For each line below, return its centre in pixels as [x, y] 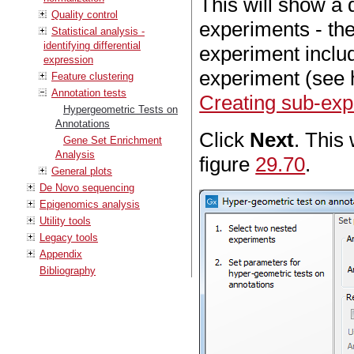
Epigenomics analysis [90, 204]
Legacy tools [69, 237]
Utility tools [65, 220]
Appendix [61, 254]
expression [68, 59]
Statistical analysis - [98, 31]
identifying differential [92, 45]
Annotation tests [89, 92]
